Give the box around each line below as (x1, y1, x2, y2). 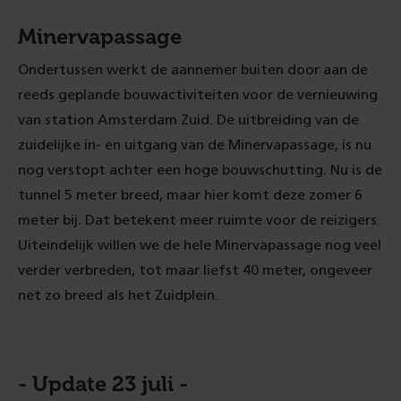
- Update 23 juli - (18, 371, 188, 397)
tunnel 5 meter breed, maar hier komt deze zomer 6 (18, 188, 363, 202)
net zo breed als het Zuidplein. (18, 288, 218, 303)
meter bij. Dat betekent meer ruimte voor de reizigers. (18, 213, 380, 227)
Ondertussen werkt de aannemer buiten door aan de (18, 63, 368, 77)
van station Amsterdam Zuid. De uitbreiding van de (18, 113, 359, 127)
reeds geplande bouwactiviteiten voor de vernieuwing (18, 88, 378, 102)
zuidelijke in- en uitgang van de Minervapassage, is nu (18, 138, 371, 152)
